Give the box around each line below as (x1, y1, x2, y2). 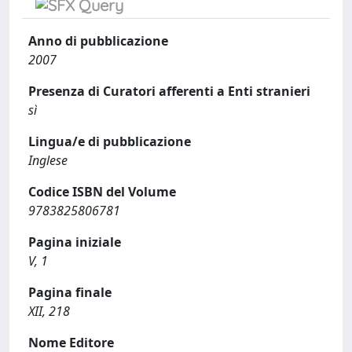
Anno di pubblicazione (28, 32, 168, 49)
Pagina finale (28, 284, 112, 301)
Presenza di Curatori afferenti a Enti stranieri (28, 82, 310, 100)
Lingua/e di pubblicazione (28, 133, 191, 150)
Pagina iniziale (28, 233, 121, 251)
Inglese (28, 152, 68, 169)
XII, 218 (28, 302, 70, 320)
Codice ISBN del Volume (28, 183, 176, 200)
